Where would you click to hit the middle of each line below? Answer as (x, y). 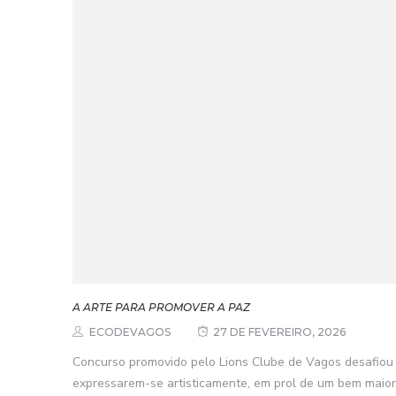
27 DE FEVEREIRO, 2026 (279, 331)
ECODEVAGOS (130, 331)
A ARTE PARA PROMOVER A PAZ (161, 307)
